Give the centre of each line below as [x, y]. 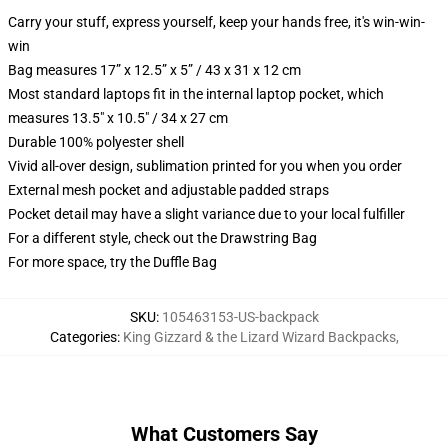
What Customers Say [224, 434]
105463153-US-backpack [240, 317]
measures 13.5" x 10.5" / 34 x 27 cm [118, 118]
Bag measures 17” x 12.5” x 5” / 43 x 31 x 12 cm [154, 70]
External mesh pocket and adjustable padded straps [168, 190]
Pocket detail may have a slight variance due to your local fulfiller [206, 214]
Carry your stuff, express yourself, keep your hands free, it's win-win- [216, 22]
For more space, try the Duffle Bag [112, 262]
